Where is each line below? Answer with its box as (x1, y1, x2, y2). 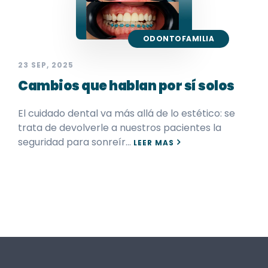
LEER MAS (133, 137, 174, 148)
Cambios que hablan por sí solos (18, 76, 234, 95)
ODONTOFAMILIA (142, 33, 214, 44)
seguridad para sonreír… (18, 135, 133, 149)
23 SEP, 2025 (18, 59, 74, 70)
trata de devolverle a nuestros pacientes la (18, 120, 221, 135)
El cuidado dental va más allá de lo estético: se (18, 106, 235, 120)
